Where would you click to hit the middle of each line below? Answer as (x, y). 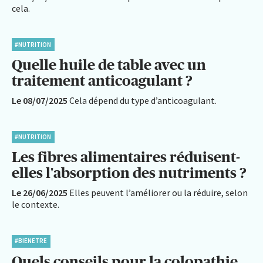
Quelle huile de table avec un (109, 65)
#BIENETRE (31, 241)
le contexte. (36, 205)
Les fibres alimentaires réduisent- (126, 157)
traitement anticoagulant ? (102, 81)
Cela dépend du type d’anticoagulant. (143, 101)
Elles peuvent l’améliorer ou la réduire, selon (159, 193)
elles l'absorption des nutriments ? (129, 173)
